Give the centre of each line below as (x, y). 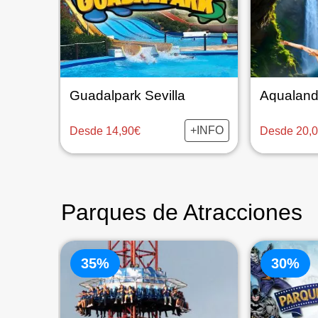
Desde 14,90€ (105, 131)
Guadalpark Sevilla (127, 95)
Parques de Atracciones (182, 212)
